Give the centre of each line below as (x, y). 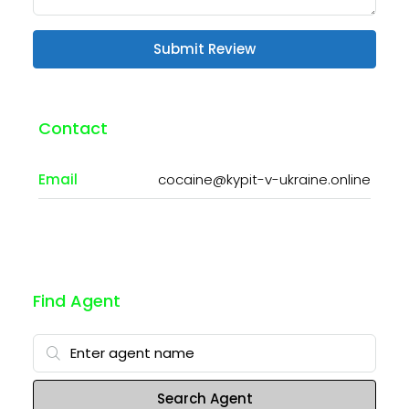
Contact (73, 129)
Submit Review (204, 49)
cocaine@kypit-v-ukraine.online (264, 180)
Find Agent (77, 301)
